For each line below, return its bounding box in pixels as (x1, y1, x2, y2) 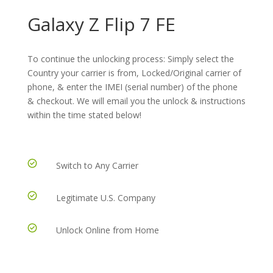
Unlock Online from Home (55, 224, 159, 236)
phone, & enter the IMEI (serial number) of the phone (27, 80, 238, 93)
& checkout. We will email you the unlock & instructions (27, 94, 246, 107)
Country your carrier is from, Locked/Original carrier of (27, 66, 241, 79)
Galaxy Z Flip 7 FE (27, 11, 175, 37)
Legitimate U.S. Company (55, 191, 155, 204)
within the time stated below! (27, 108, 141, 121)
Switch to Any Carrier (55, 159, 138, 171)
